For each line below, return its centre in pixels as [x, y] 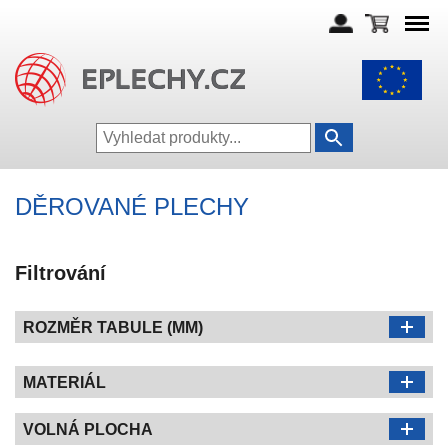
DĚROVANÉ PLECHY [132, 206]
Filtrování [60, 273]
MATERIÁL [64, 382]
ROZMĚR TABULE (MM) [113, 327]
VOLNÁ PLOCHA [88, 429]
